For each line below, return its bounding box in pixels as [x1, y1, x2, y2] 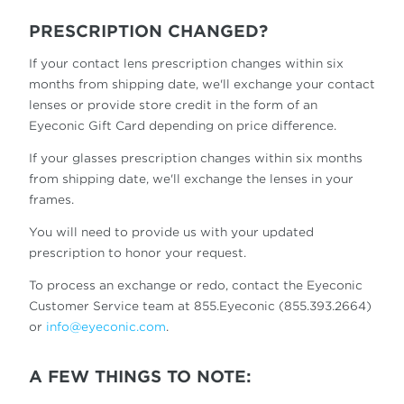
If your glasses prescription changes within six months [29, 151, 363, 165]
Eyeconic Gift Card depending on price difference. [29, 119, 336, 133]
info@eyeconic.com [46, 320, 166, 334]
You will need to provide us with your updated [29, 225, 314, 239]
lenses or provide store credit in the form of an [29, 98, 317, 112]
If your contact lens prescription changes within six [29, 57, 344, 70]
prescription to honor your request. [29, 246, 246, 260]
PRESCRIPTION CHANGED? [29, 22, 268, 41]
